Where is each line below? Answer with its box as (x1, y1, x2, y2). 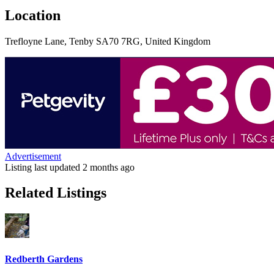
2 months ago (83, 161, 135, 172)
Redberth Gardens (5, 253, 83, 264)
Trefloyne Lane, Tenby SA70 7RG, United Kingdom (5, 35, 210, 46)
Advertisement (5, 150, 61, 161)
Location (5, 7, 61, 23)
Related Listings (5, 185, 106, 201)
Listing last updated (5, 161, 83, 172)
